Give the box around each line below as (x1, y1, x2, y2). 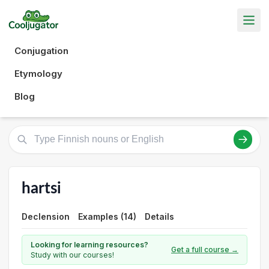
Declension (22, 211, 70, 222)
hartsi (22, 180, 61, 196)
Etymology (14, 67, 62, 79)
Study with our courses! (31, 250, 114, 259)
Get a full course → (171, 245, 238, 254)
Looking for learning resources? (31, 240, 148, 249)
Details (145, 211, 174, 222)
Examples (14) (78, 211, 136, 222)
